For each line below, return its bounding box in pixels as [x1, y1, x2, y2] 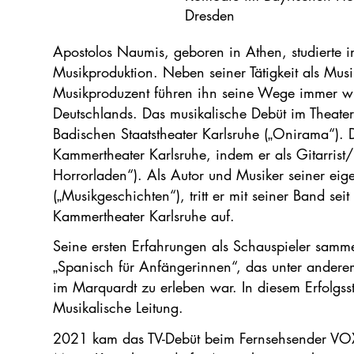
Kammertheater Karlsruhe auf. [53, 205, 235, 225]
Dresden [185, 5, 235, 24]
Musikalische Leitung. [53, 298, 184, 318]
